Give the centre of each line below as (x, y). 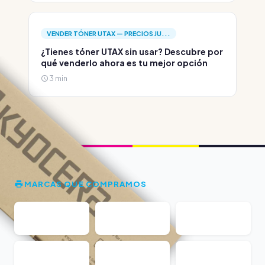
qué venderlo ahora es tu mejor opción (124, 63)
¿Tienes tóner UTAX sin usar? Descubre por (132, 51)
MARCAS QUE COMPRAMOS (86, 184)
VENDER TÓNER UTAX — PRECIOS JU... (109, 33)
